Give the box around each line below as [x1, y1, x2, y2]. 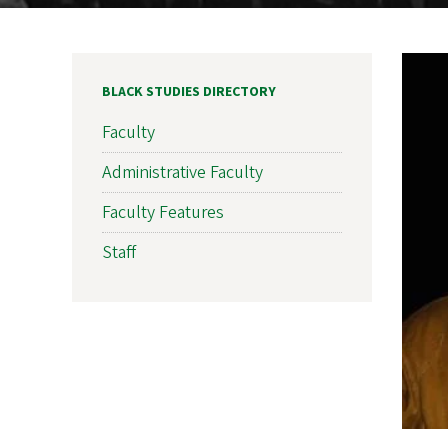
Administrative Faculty [102, 160, 263, 186]
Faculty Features [102, 200, 224, 226]
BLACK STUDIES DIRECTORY [102, 81, 276, 102]
